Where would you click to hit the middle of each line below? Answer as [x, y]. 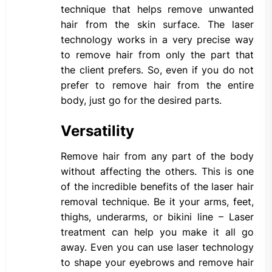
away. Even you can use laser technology [157, 247]
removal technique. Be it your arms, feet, [157, 202]
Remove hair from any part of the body [157, 156]
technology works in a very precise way [157, 40]
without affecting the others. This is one [157, 172]
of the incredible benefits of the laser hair [157, 187]
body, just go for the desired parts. [141, 100]
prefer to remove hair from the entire [157, 85]
